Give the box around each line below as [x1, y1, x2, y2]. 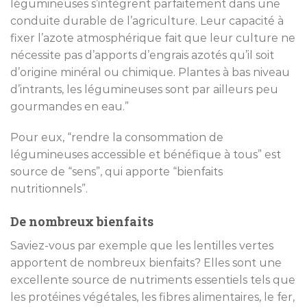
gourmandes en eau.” [10, 99, 129, 113]
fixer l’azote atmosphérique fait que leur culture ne [10, 31, 295, 45]
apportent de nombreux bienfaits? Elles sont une [10, 256, 282, 270]
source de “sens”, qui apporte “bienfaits [10, 165, 223, 179]
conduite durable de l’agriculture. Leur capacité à [10, 14, 284, 27]
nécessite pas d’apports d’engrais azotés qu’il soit [10, 48, 274, 62]
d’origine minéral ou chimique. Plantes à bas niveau [10, 65, 290, 79]
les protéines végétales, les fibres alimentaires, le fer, [10, 291, 295, 304]
